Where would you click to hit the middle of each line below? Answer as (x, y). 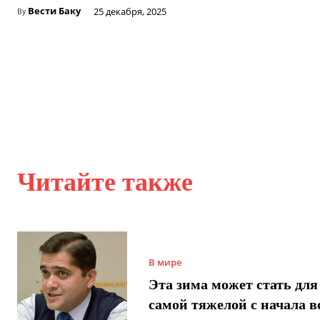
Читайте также (105, 182)
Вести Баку (54, 10)
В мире (165, 262)
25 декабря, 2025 (130, 11)
